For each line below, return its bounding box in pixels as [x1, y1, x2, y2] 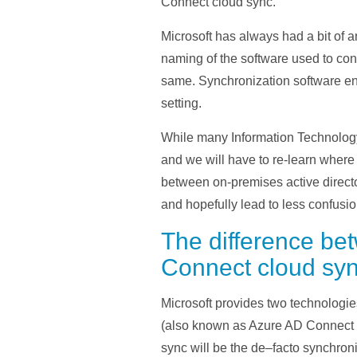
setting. [161, 96, 202, 111]
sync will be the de [161, 341, 265, 355]
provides [215, 296, 264, 311]
